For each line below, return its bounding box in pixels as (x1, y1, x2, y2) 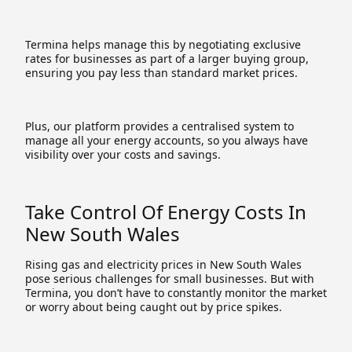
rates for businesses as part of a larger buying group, (25, 50, 309, 66)
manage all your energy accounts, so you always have (25, 132, 308, 148)
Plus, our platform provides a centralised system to (25, 118, 294, 134)
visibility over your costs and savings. (25, 146, 221, 162)
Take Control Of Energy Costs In (25, 198, 306, 225)
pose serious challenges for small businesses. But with (25, 270, 314, 286)
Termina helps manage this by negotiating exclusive (25, 36, 301, 52)
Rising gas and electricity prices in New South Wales (25, 256, 302, 272)
